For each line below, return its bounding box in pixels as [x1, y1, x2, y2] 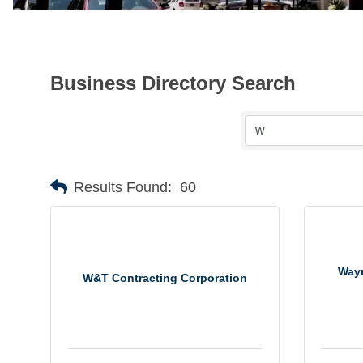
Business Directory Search [50, 72, 296, 95]
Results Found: [74, 178, 172, 195]
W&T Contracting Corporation [82, 271, 247, 284]
